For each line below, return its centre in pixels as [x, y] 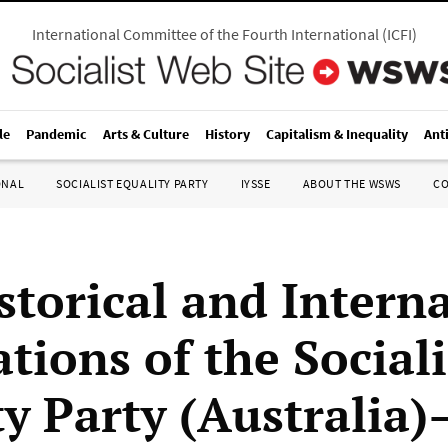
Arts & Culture [146, 134]
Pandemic [56, 134]
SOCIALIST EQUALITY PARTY [132, 183]
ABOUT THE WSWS [351, 183]
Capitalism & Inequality [337, 134]
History [227, 134]
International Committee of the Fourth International [205, 34]
